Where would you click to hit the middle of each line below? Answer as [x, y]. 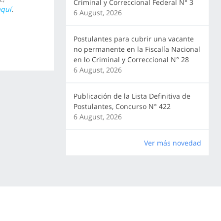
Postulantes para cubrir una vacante [133, 39]
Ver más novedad [172, 143]
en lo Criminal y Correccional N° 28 [131, 59]
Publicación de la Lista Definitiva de [132, 96]
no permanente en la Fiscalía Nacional [137, 49]
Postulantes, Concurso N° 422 [122, 106]
